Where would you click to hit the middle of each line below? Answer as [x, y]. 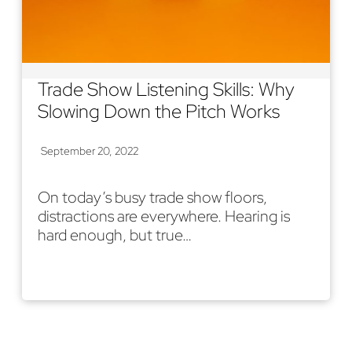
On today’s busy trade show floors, [152, 197]
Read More [87, 274]
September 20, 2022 [90, 150]
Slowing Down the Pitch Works [159, 111]
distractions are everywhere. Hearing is [164, 216]
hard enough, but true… [115, 235]
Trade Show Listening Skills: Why [166, 89]
